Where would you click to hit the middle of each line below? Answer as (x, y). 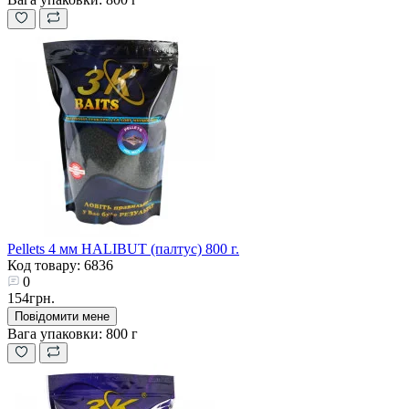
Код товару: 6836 (60, 265)
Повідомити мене (62, 316)
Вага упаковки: (55, 333)
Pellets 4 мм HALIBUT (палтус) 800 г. (123, 248)
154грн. (31, 298)
